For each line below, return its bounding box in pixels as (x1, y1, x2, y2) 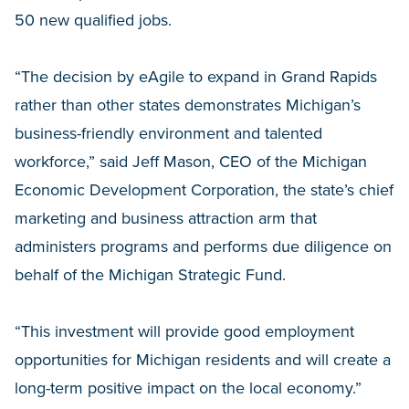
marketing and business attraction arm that (15, 208, 317, 228)
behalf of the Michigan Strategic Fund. (15, 265, 286, 285)
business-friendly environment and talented (15, 123, 322, 143)
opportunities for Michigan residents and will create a (15, 350, 391, 370)
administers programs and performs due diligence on (15, 236, 392, 257)
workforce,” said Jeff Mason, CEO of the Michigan (15, 152, 367, 172)
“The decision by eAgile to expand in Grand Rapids (15, 67, 377, 87)
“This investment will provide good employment (15, 321, 354, 341)
